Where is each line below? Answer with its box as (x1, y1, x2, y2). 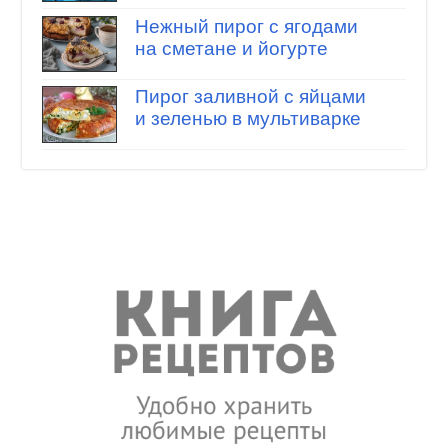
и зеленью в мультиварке (134, 108, 361, 130)
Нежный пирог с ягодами (134, 15, 358, 37)
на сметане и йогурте (134, 37, 328, 59)
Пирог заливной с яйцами (134, 86, 366, 108)
